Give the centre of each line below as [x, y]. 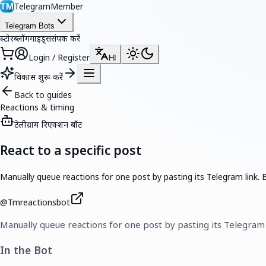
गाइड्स [40, 38]
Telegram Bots [30, 26]
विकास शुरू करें [39, 77]
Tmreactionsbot [39, 202]
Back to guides [43, 95]
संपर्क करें [66, 38]
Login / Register [59, 57]
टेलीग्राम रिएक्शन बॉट [48, 124]
